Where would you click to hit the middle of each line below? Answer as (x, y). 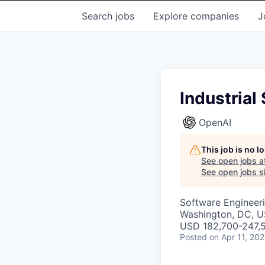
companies (215, 16)
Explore (172, 16)
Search (98, 16)
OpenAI (215, 122)
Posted (193, 237)
